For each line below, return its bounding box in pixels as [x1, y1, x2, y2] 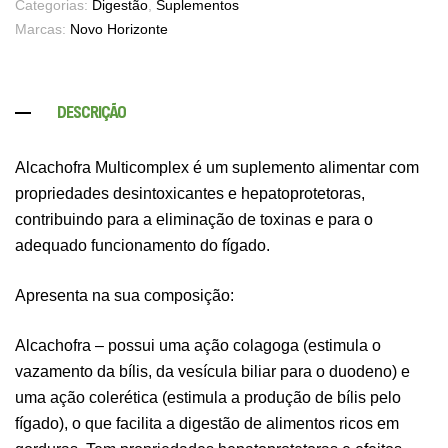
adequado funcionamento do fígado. [15, 236, 270, 254]
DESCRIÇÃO [57, 102, 126, 123]
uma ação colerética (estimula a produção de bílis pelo [15, 388, 401, 406]
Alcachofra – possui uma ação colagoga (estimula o [15, 336, 381, 354]
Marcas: [15, 21, 70, 37]
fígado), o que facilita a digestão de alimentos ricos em [15, 414, 399, 432]
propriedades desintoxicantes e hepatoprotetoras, [15, 184, 365, 202]
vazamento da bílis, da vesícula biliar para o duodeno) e [15, 362, 410, 380]
